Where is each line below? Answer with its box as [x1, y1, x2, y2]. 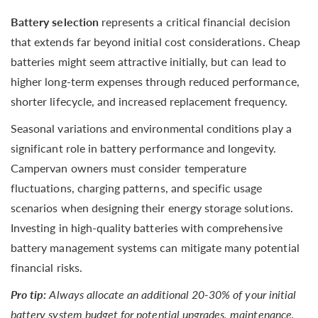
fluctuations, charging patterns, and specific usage [11, 181, 263, 194]
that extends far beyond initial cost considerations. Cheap [11, 35, 300, 48]
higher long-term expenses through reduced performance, [11, 75, 300, 88]
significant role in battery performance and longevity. [11, 141, 276, 155]
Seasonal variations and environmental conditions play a [11, 121, 292, 135]
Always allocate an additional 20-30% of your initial [49, 287, 297, 301]
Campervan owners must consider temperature [11, 161, 247, 175]
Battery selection [11, 15, 99, 28]
